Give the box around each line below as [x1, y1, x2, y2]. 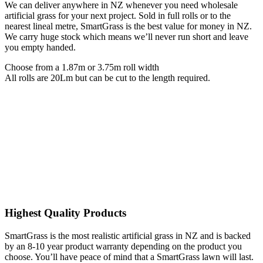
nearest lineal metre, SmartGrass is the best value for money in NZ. [5, 21, 252, 31]
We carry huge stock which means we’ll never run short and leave [5, 31, 248, 42]
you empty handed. [5, 42, 76, 52]
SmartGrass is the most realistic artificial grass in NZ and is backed [5, 231, 251, 241]
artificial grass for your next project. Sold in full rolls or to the [5, 10, 231, 21]
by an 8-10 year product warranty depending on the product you [5, 241, 242, 252]
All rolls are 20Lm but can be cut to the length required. [5, 72, 210, 83]
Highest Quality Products [5, 207, 126, 220]
